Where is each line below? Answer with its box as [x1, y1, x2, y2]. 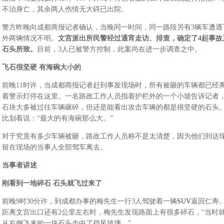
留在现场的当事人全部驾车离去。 [1, 143, 107, 151]
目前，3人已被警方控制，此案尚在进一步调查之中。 [36, 45, 201, 53]
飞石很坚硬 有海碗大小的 [1, 63, 81, 71]
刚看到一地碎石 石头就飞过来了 [1, 179, 102, 187]
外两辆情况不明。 [1, 34, 58, 42]
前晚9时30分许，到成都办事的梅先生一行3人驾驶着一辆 [1, 197, 177, 205]
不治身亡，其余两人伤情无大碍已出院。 [1, 5, 128, 13]
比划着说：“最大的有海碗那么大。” [1, 114, 113, 122]
